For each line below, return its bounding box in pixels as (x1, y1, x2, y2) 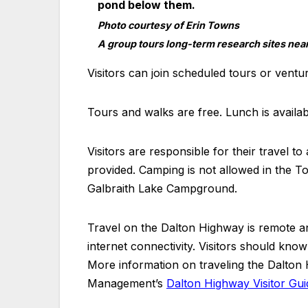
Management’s (87, 276, 166, 290)
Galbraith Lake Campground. (87, 181, 237, 195)
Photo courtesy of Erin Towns (98, 19, 239, 31)
